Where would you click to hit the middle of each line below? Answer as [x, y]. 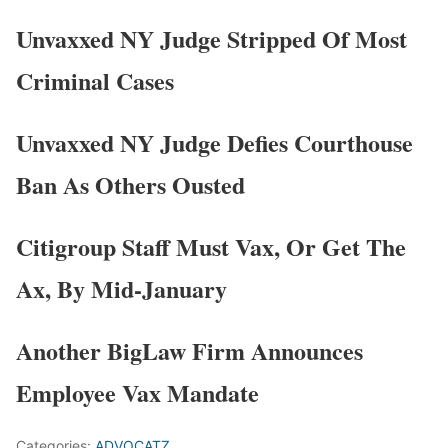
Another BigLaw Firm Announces [189, 350]
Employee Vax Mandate [137, 392]
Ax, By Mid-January [121, 288]
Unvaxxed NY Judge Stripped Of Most [211, 39]
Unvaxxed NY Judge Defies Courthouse [214, 143]
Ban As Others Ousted [130, 185]
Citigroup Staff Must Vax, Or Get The [211, 246]
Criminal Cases [95, 81]
